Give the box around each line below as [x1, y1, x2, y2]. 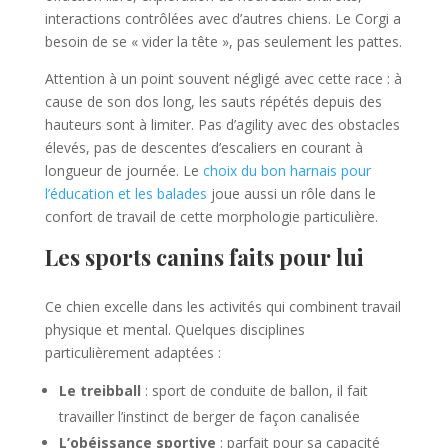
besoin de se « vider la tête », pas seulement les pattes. [44, 31, 402, 51]
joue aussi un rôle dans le [206, 183, 376, 203]
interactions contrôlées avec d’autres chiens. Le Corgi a [44, 8, 401, 28]
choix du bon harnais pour [202, 160, 371, 180]
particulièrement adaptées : [44, 342, 221, 362]
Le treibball [58, 380, 141, 400]
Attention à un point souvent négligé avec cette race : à [44, 68, 402, 88]
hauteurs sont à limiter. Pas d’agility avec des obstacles [44, 114, 400, 134]
